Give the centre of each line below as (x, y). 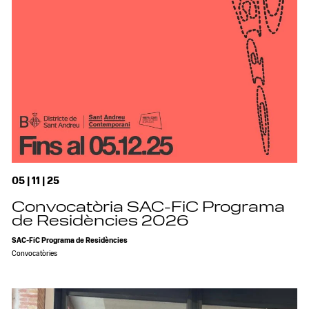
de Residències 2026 (100, 222)
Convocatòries (35, 254)
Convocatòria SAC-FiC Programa (149, 208)
